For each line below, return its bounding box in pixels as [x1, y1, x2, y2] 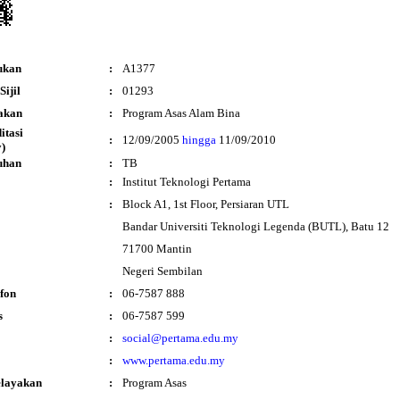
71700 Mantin [121, 242, 192, 255]
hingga [181, 133, 216, 146]
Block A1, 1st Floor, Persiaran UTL [121, 197, 289, 211]
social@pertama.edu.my [121, 331, 238, 345]
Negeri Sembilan [121, 264, 203, 278]
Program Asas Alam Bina [121, 106, 240, 120]
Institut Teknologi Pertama [121, 175, 251, 188]
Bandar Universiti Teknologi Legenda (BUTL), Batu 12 [121, 220, 389, 233]
